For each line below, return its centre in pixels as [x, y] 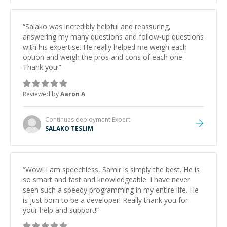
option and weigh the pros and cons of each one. [103, 57]
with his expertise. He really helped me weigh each [105, 47]
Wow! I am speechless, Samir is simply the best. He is [112, 169]
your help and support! [60, 210]
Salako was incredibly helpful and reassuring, [98, 27]
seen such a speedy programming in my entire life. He [111, 190]
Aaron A [73, 94]
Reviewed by [42, 94]
